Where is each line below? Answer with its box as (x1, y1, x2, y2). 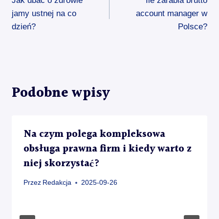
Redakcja (43, 179, 72, 187)
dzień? (12, 22, 36, 31)
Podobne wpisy (12, 82, 110, 104)
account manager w (136, 8, 207, 18)
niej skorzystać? (23, 155, 100, 172)
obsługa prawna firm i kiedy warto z (23, 141, 192, 157)
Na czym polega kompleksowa (23, 126, 165, 142)
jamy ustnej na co (12, 8, 76, 18)
